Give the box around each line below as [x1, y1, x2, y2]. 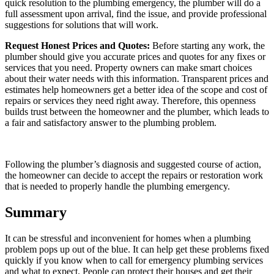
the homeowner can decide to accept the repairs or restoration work [5, 170, 263, 181]
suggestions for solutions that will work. [5, 20, 158, 31]
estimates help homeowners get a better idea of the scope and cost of [5, 84, 267, 95]
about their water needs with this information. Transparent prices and [5, 73, 268, 84]
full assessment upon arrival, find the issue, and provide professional [5, 9, 267, 20]
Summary [5, 204, 67, 221]
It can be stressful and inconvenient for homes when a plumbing [5, 233, 251, 244]
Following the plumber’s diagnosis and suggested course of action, [5, 159, 261, 170]
